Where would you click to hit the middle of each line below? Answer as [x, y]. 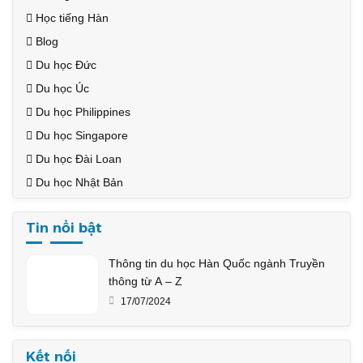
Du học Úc [61, 88]
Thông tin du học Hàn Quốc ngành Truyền [217, 263]
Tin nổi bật [64, 228]
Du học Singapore [80, 135]
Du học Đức [64, 65]
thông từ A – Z [145, 281]
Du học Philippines [81, 112]
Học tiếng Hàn [70, 18]
